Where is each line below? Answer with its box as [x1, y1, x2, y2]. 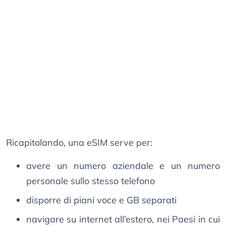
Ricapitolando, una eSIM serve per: [6, 137, 152, 149]
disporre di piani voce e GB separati [26, 194, 177, 206]
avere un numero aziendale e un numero [26, 160, 220, 172]
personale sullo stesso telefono [26, 175, 155, 187]
